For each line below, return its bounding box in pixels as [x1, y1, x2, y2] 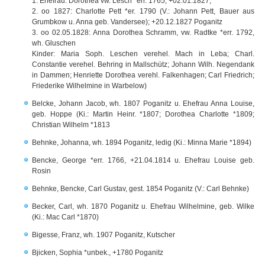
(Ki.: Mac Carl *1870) [32, 213, 99, 221]
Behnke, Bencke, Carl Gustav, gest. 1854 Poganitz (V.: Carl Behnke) [32, 185, 249, 193]
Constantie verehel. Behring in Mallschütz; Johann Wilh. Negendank [32, 60, 254, 69]
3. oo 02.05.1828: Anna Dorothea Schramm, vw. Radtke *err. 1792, [32, 28, 254, 37]
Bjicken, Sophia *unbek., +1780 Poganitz [32, 248, 163, 257]
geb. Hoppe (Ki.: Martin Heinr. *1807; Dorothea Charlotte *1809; [32, 110, 254, 118]
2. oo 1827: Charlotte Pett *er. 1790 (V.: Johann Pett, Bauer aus [32, 7, 254, 15]
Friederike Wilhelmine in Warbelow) [32, 82, 147, 90]
